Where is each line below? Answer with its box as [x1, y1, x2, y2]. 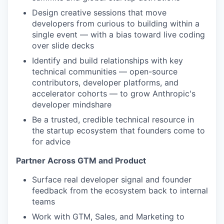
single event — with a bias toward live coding [32, 29, 205, 40]
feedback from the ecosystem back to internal [32, 185, 208, 196]
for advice [32, 136, 70, 147]
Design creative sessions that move [32, 7, 166, 18]
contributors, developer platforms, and [32, 77, 178, 88]
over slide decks [32, 40, 94, 51]
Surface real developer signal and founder [32, 174, 191, 185]
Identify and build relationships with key [32, 55, 183, 66]
